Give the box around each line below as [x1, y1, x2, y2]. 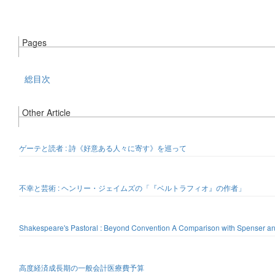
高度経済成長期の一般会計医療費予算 [19, 262, 144, 273]
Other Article [22, 106, 71, 118]
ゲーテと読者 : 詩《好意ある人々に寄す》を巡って [19, 142, 187, 153]
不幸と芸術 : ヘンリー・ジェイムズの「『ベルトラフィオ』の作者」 [19, 182, 246, 193]
